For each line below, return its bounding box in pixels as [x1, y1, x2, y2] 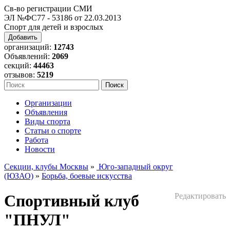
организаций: [4, 43, 53, 51]
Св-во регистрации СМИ [4, 4, 92, 13]
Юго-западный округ [97, 162, 173, 171]
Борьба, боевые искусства [42, 171, 132, 180]
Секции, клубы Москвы [4, 162, 88, 171]
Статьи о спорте [25, 126, 81, 135]
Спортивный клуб [4, 191, 139, 210]
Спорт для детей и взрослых [4, 23, 103, 31]
